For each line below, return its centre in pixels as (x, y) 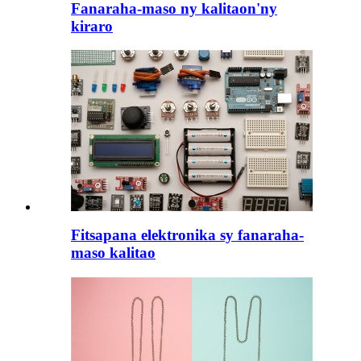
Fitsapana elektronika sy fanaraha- (187, 234)
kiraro (92, 26)
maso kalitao (113, 252)
